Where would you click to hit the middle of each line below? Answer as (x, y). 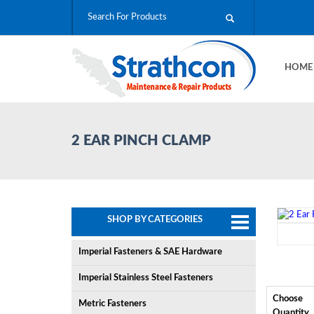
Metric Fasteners (112, 304)
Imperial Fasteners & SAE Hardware (150, 252)
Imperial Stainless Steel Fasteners (146, 278)
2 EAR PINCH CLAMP (141, 141)
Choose (287, 299)
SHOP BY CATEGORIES (155, 220)
